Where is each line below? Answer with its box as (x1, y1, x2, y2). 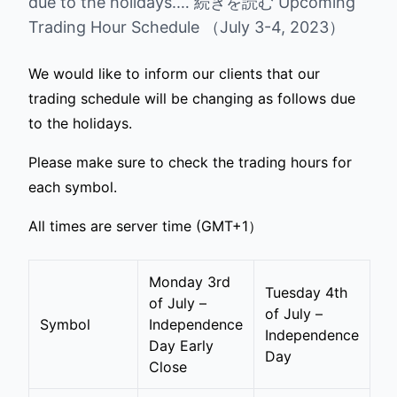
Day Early (149, 337, 214, 354)
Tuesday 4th (265, 284, 347, 301)
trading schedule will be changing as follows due (28, 90, 355, 107)
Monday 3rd (149, 273, 230, 291)
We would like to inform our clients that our (28, 65, 320, 82)
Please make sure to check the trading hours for (28, 153, 352, 171)
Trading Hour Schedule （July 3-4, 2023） (28, 18, 345, 36)
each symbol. (28, 178, 117, 196)
